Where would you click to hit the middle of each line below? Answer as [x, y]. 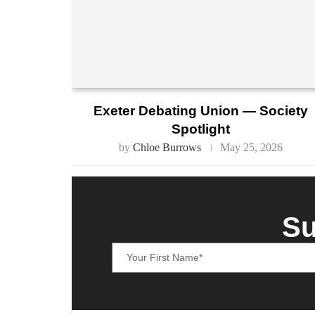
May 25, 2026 [251, 148]
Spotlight [200, 129]
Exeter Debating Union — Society [200, 111]
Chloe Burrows [167, 148]
